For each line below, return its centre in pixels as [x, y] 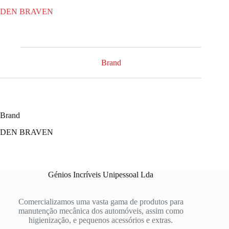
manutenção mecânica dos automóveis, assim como [101, 211]
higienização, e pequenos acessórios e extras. [101, 220]
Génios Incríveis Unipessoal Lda [101, 175]
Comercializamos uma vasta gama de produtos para [101, 201]
